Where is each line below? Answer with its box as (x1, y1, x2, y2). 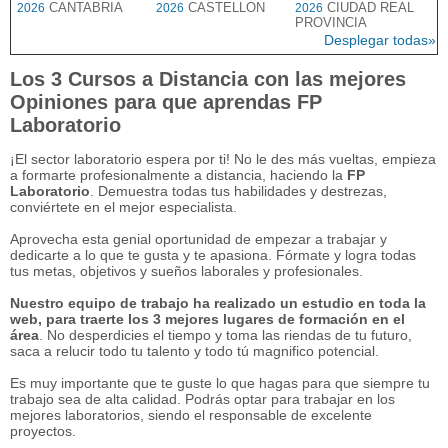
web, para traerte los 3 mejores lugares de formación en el (10, 310, 405, 327)
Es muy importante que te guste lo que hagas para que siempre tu (10, 374, 430, 391)
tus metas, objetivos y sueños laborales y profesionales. (10, 262, 363, 279)
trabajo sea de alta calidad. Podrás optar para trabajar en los (10, 390, 395, 407)
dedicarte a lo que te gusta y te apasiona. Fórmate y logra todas (10, 246, 416, 263)
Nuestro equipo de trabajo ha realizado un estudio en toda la (10, 294, 426, 311)
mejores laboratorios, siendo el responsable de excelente (10, 406, 372, 423)
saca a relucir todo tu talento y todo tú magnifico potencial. (10, 342, 379, 359)
